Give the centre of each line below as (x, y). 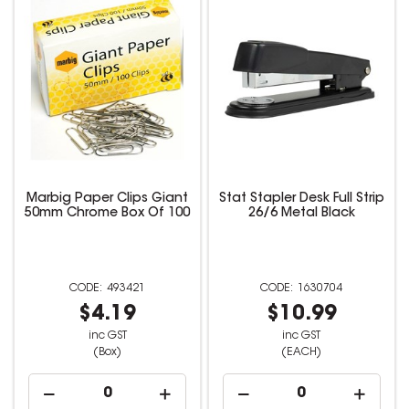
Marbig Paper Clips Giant (108, 199)
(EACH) (302, 352)
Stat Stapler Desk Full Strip (301, 199)
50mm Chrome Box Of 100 (108, 213)
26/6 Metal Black (301, 213)
